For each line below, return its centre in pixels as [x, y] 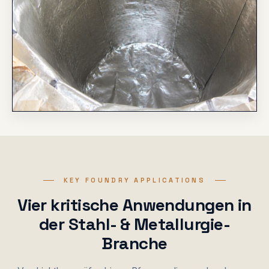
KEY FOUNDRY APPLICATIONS [134, 180]
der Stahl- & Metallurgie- [134, 224]
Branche [134, 243]
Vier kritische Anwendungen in [134, 204]
